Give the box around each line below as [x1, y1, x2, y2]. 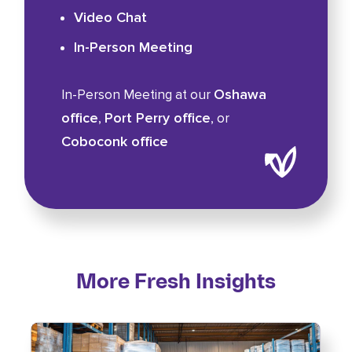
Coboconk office [60, 132, 168, 150]
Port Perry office [104, 108, 211, 126]
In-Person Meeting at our [60, 86, 214, 103]
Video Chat [73, 9, 147, 27]
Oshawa [213, 85, 266, 103]
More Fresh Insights [76, 269, 276, 295]
